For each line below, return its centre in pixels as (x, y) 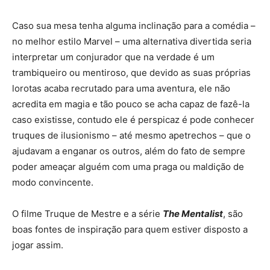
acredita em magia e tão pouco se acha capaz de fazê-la (131, 104)
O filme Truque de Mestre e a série (87, 213)
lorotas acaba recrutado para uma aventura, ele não (121, 88)
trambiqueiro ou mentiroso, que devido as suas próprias (131, 72)
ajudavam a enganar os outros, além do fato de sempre (129, 151)
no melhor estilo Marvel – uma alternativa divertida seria (132, 41)
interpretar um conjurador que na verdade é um (113, 57)
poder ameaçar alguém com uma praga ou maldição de (128, 166)
